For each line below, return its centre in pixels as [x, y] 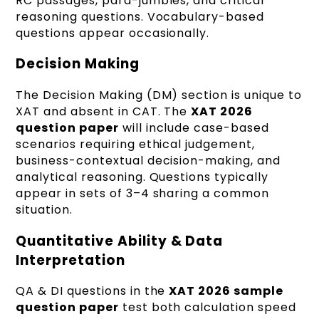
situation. [44, 210]
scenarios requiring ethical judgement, [135, 145]
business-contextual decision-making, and [148, 161]
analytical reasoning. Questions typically [142, 177]
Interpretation [70, 260]
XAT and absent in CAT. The [104, 112]
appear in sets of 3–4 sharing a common [142, 194]
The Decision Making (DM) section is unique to [159, 95]
